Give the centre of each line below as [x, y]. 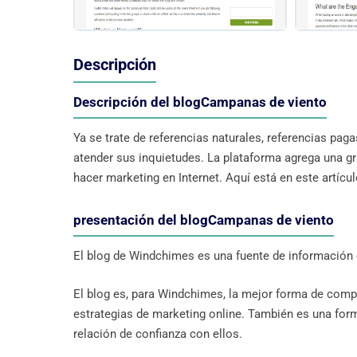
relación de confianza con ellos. [158, 333]
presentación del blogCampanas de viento [204, 220]
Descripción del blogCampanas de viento [200, 102]
